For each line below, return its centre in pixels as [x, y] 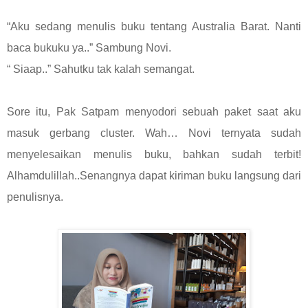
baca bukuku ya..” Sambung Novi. [89, 47]
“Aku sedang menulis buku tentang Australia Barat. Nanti [154, 26]
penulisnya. [35, 197]
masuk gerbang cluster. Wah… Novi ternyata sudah [154, 133]
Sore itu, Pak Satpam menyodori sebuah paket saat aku [154, 111]
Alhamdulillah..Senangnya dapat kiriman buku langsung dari [154, 175]
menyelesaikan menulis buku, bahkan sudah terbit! [154, 154]
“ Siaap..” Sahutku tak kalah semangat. [101, 69]
